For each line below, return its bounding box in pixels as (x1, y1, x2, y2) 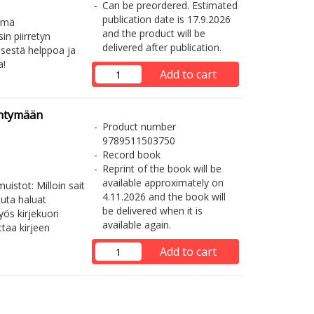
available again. (102, 218, 171, 231)
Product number (102, 120, 176, 133)
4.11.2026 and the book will (102, 190, 226, 203)
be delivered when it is (102, 204, 203, 217)
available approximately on (102, 176, 224, 189)
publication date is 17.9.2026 (102, 13, 231, 26)
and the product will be (102, 27, 205, 40)
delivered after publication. (102, 41, 221, 54)
